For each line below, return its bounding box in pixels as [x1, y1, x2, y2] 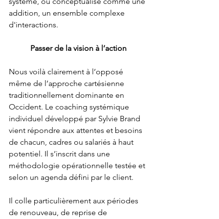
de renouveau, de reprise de [9, 208, 109, 218]
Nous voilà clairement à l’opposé [9, 67, 125, 77]
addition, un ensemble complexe [9, 8, 127, 18]
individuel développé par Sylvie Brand [9, 114, 142, 124]
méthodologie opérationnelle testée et [9, 161, 147, 171]
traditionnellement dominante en [9, 90, 126, 100]
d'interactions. [9, 20, 60, 30]
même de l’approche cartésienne [9, 79, 126, 88]
